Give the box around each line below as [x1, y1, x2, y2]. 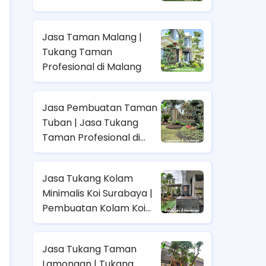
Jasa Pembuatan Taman [42, 100, 157, 115]
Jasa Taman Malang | [42, 30, 142, 44]
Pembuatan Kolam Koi [42, 201, 145, 215]
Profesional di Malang [42, 59, 141, 74]
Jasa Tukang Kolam [42, 171, 133, 185]
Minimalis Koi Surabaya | [42, 186, 153, 200]
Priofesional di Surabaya [42, 216, 153, 230]
